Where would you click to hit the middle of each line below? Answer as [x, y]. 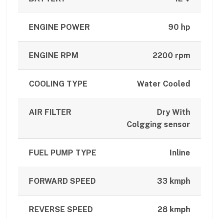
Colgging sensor [158, 125]
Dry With [173, 112]
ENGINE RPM [54, 56]
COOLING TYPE [58, 84]
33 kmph [173, 181]
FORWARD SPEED [63, 181]
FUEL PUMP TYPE [63, 153]
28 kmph [174, 210]
